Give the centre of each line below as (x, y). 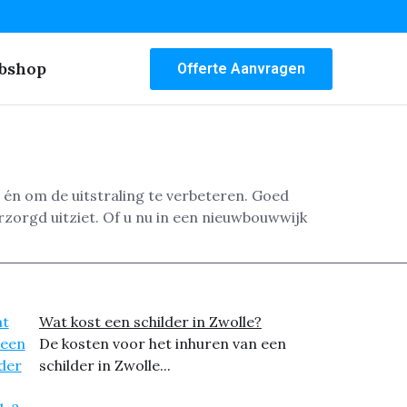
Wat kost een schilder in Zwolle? (150, 322)
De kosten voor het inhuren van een (162, 344)
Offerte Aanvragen (241, 68)
